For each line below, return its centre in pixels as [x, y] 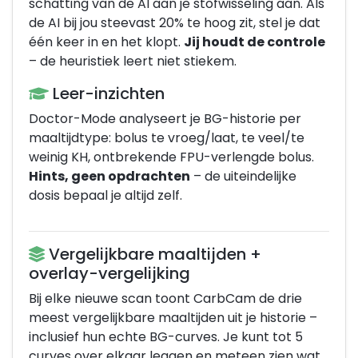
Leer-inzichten [107, 93]
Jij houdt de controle [255, 42]
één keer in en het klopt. [106, 42]
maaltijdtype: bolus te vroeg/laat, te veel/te [167, 138]
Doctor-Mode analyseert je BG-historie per [165, 119]
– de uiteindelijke [243, 176]
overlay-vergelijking [109, 273]
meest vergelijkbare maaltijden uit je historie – [173, 318]
